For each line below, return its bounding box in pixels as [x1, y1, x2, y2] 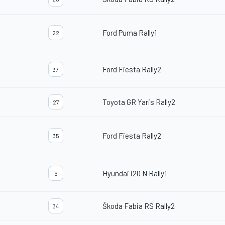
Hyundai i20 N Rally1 [102, 169, 167, 178]
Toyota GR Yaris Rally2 [102, 97, 175, 107]
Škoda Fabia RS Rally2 [102, 201, 175, 211]
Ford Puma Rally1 [102, 28, 157, 38]
